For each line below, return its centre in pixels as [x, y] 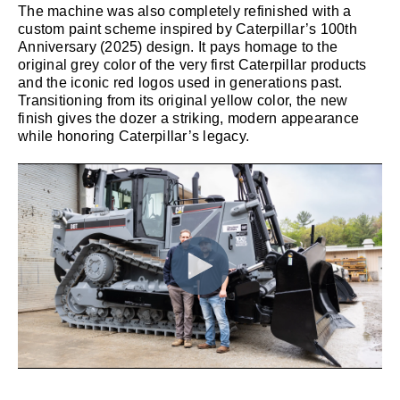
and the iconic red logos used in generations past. [180, 82]
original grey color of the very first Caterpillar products [192, 64]
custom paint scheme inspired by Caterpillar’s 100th [187, 29]
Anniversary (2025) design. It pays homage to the [178, 46]
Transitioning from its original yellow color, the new [183, 100]
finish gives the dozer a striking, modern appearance [188, 118]
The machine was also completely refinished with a [185, 11]
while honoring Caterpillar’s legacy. [133, 136]
